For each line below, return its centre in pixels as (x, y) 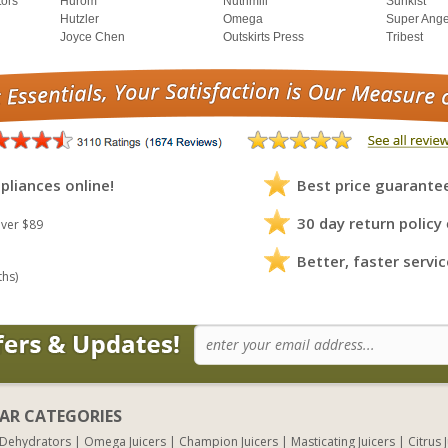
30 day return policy (369, 223)
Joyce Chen (92, 37)
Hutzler (79, 19)
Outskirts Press (263, 37)
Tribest (404, 37)
